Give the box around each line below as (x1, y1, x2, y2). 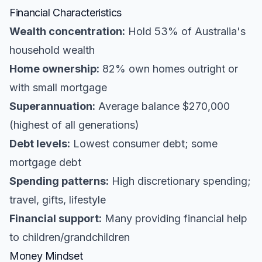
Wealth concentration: (9, 25, 125, 37)
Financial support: (9, 212, 102, 225)
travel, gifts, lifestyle (9, 194, 106, 206)
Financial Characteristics (9, 6, 122, 19)
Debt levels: (9, 137, 70, 150)
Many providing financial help (102, 212, 247, 225)
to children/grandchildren (9, 231, 130, 243)
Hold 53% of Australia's (125, 25, 246, 37)
